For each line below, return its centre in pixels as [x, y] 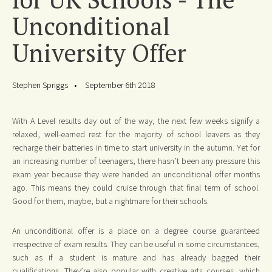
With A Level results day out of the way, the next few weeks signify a [136, 121]
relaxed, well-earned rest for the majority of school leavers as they [136, 134]
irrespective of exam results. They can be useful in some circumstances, [136, 244]
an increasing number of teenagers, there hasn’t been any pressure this [136, 161]
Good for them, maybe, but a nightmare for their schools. [110, 201]
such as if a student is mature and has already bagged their [136, 258]
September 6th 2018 [120, 85]
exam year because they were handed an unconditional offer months [136, 175]
